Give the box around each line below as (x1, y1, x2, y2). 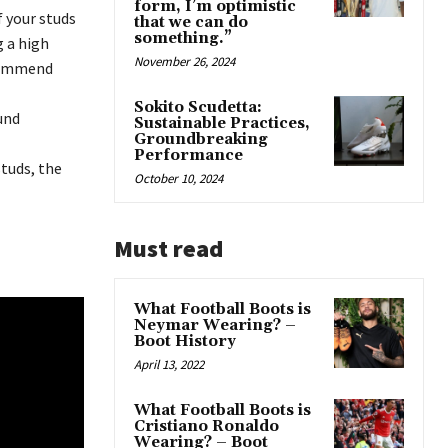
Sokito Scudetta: (134, 98, 262, 117)
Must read (114, 233, 223, 264)
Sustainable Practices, (134, 114, 310, 133)
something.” (134, 29, 232, 48)
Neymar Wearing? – (134, 316, 296, 335)
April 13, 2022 (134, 356, 204, 373)
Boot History (134, 332, 236, 351)
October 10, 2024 (134, 170, 223, 187)
